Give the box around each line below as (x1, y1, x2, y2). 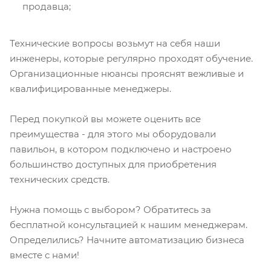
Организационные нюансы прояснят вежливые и (10, 68, 244, 80)
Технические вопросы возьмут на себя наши (10, 38, 220, 50)
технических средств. (10, 174, 109, 186)
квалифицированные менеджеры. (10, 83, 171, 95)
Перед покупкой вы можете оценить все (10, 113, 201, 125)
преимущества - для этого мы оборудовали (10, 128, 216, 140)
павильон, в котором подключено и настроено (10, 143, 232, 155)
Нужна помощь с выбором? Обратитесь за (10, 204, 211, 216)
